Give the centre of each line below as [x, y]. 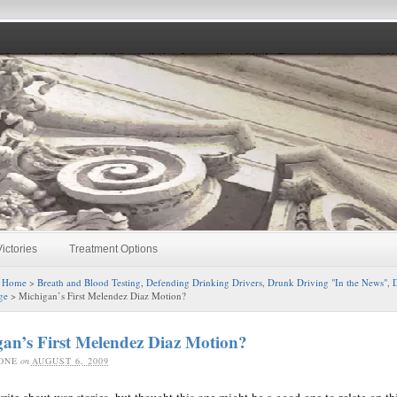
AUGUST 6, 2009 [70, 360]
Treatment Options [114, 249]
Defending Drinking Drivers [204, 282]
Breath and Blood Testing [89, 282]
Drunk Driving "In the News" [327, 282]
